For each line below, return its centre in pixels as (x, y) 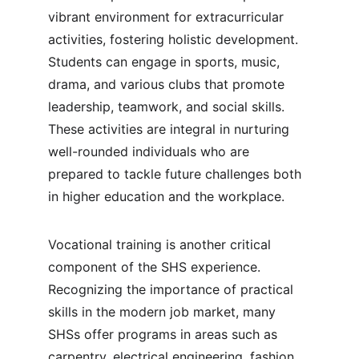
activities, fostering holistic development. (175, 39)
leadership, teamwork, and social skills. (168, 107)
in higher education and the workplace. (166, 196)
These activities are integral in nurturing (171, 129)
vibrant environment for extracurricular (168, 17)
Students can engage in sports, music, (166, 62)
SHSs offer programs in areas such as (165, 334)
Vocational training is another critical (161, 244)
